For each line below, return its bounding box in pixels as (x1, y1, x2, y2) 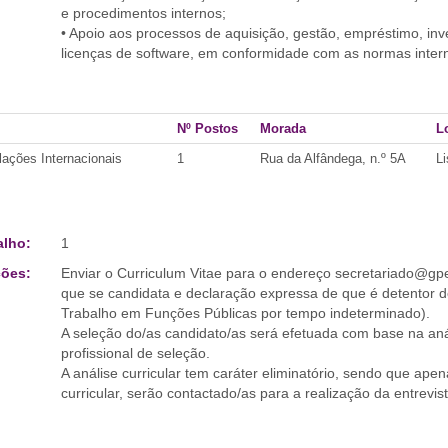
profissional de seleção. (60, 345, 210, 361)
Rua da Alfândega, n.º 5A (260, 151, 406, 166)
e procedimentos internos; (60, 5, 226, 21)
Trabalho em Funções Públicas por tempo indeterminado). (60, 305, 430, 321)
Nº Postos (177, 121, 238, 136)
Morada (260, 121, 306, 136)
